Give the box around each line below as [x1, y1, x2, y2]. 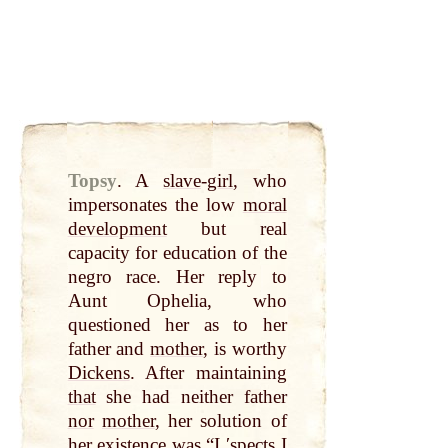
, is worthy [203, 338, 287, 360]
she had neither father [95, 386, 287, 408]
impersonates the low [67, 194, 243, 216]
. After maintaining [129, 362, 287, 384]
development [67, 218, 167, 240]
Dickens [67, 362, 130, 384]
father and [67, 338, 151, 360]
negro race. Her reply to [67, 266, 287, 288]
